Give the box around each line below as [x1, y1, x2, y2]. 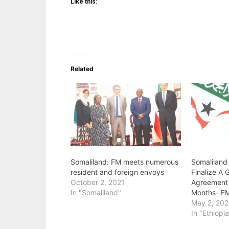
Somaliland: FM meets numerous [71, 157, 178, 166]
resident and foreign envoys [71, 167, 164, 176]
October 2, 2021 [71, 177, 125, 187]
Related [71, 65, 94, 73]
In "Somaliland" [71, 188, 121, 197]
